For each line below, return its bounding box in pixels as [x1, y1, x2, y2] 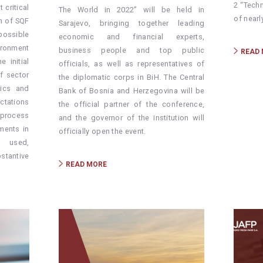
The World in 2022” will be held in [58, 5, 205, 15]
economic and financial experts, [58, 32, 205, 42]
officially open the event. [58, 127, 146, 136]
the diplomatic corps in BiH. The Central [58, 73, 205, 82]
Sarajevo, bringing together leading [58, 19, 205, 28]
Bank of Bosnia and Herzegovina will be [58, 86, 205, 96]
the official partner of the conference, [58, 100, 205, 109]
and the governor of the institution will [58, 113, 205, 123]
